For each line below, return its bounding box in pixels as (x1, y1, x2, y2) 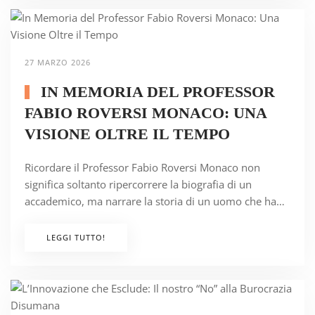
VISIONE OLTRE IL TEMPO (25, 125, 230, 143)
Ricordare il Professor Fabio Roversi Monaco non (25, 160, 260, 175)
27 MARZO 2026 (25, 57, 91, 68)
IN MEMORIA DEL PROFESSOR (36, 83, 275, 101)
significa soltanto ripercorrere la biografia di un (25, 177, 252, 192)
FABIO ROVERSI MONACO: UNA (25, 104, 266, 122)
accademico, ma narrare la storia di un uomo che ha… (25, 194, 285, 209)
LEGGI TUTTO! (46, 232, 105, 243)
